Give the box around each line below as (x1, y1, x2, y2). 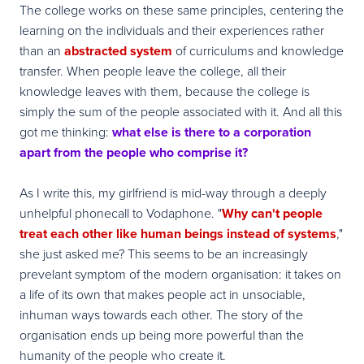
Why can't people (222, 203, 323, 223)
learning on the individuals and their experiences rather (19, 20, 324, 39)
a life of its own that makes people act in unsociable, (19, 284, 305, 303)
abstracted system (64, 41, 172, 60)
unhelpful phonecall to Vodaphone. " (19, 203, 222, 222)
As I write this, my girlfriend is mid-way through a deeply (19, 183, 327, 201)
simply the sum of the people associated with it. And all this (19, 102, 342, 120)
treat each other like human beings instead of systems (19, 223, 336, 243)
